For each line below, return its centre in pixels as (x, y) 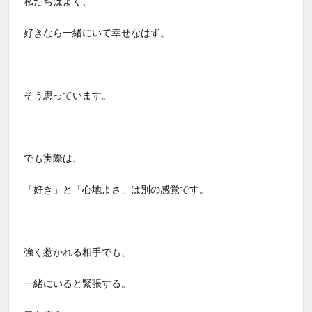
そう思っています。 (68, 95)
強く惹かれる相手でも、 (78, 252)
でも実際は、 (53, 158)
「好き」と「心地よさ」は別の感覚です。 (117, 189)
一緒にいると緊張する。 (78, 283)
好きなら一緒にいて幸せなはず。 (97, 32)
